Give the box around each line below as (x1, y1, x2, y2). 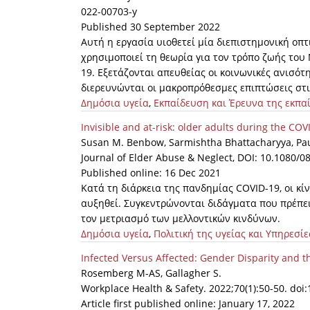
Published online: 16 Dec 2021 (81, 166, 221, 180)
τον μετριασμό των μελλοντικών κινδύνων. (81, 212, 280, 226)
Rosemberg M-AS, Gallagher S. (81, 266, 221, 280)
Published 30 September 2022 (81, 20, 220, 34)
